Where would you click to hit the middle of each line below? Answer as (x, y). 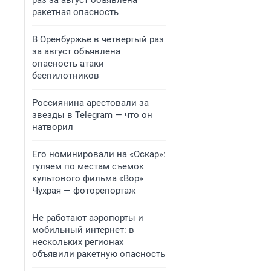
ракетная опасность (75, 12)
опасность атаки (68, 64)
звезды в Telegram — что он (92, 115)
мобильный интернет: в (83, 230)
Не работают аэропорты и (88, 218)
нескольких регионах (78, 242)
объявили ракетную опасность (99, 254)
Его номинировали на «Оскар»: (99, 154)
